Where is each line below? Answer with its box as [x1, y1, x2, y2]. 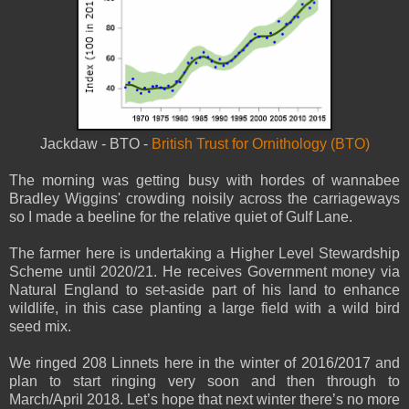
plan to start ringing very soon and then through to [9, 372, 400, 389]
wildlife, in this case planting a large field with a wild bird [9, 299, 400, 316]
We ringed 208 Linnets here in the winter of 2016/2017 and [9, 354, 400, 371]
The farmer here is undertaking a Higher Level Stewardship [9, 245, 400, 261]
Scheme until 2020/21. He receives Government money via [9, 263, 400, 279]
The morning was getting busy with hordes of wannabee [9, 172, 400, 188]
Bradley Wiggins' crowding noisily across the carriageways [9, 190, 400, 206]
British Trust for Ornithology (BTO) [151, 135, 370, 152]
